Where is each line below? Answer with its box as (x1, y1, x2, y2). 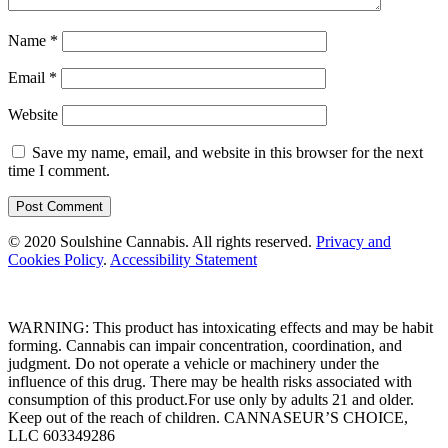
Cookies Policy (8, 250, 103, 268)
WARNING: (8, 318, 93, 336)
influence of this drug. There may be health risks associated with (8, 372, 412, 390)
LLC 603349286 (8, 426, 115, 444)
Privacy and (316, 232, 391, 250)
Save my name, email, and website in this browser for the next (32, 143, 423, 161)
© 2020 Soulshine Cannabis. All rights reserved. (8, 232, 316, 250)
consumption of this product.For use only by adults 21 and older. (8, 390, 414, 408)
